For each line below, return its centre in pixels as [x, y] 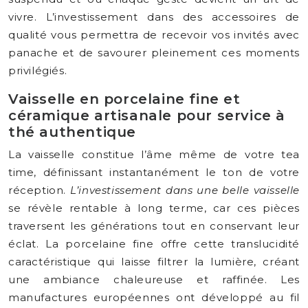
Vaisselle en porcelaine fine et [124, 99]
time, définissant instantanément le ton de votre [154, 172]
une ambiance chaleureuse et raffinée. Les [154, 279]
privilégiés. [38, 70]
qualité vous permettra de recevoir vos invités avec [154, 35]
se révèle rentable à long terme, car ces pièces [154, 208]
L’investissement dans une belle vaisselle [185, 190]
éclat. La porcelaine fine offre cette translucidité [154, 244]
